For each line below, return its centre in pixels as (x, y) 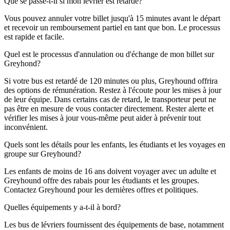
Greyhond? (22, 63)
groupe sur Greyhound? (43, 154)
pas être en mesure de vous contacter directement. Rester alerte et (109, 108)
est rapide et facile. (34, 36)
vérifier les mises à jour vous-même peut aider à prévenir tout (102, 118)
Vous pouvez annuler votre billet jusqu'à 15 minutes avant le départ (112, 18)
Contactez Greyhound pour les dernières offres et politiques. (101, 189)
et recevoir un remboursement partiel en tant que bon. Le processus (112, 27)
